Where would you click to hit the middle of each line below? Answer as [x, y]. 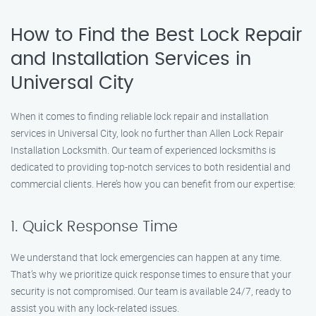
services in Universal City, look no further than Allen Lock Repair [147, 133]
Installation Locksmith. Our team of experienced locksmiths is [143, 150]
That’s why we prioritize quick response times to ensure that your [151, 274]
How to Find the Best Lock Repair [157, 35]
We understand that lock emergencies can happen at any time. [146, 257]
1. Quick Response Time [94, 227]
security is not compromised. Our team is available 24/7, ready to [151, 291]
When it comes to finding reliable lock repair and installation [140, 116]
